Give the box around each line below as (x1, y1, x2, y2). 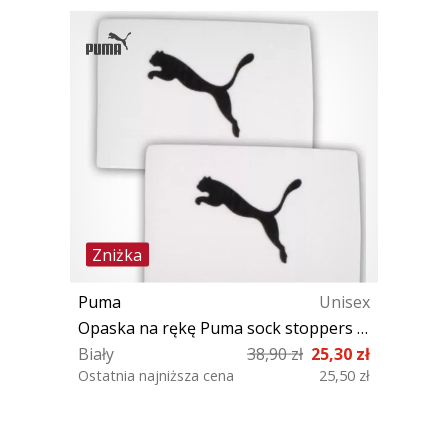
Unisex (319, 290, 370, 313)
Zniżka (92, 243, 143, 266)
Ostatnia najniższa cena (78, 365, 234, 385)
